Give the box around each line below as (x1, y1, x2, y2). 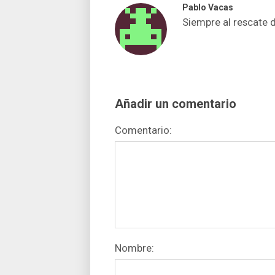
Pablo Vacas (182, 2, 233, 13)
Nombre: (115, 242, 154, 255)
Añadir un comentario (115, 96, 236, 112)
